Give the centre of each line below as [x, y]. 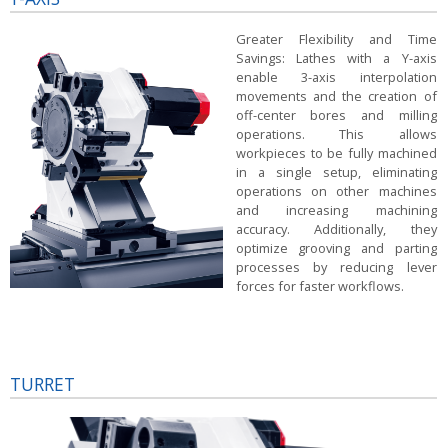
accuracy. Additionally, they [336, 229]
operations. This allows [336, 134]
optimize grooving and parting [336, 248]
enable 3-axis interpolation [336, 77]
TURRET [42, 384]
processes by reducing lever [336, 267]
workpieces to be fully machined [336, 153]
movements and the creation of [336, 96]
